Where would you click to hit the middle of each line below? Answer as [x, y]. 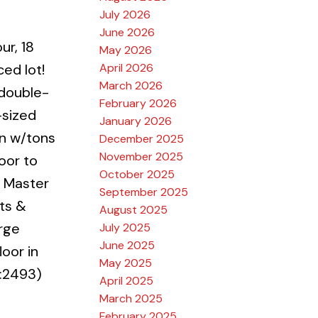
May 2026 [126, 50]
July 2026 [125, 14]
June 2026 [127, 32]
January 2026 [136, 121]
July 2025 [125, 227]
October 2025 [137, 174]
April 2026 [127, 67]
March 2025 [131, 298]
